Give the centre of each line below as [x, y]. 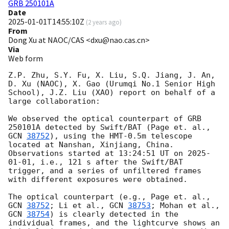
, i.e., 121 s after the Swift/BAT [107, 162]
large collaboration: [54, 101]
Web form [26, 59]
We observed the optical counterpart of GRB [105, 119]
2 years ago [104, 22]
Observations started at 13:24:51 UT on [98, 154]
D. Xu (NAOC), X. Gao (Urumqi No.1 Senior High [112, 84]
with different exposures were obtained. [98, 180]
